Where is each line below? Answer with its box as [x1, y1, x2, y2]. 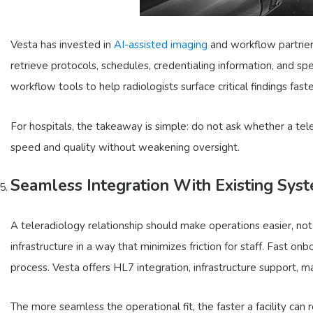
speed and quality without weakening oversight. [10, 140, 240, 154]
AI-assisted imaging [114, 38, 208, 52]
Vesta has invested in [10, 38, 114, 52]
